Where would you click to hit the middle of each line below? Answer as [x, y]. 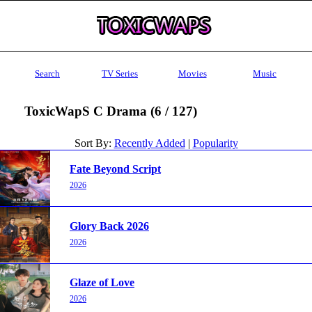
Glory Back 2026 [109, 226]
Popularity [215, 143]
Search [47, 73]
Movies [192, 73]
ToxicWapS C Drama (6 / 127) [110, 111]
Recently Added [149, 143]
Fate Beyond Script [115, 169]
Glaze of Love [102, 283]
